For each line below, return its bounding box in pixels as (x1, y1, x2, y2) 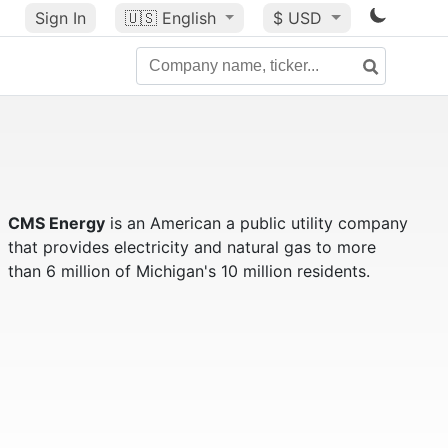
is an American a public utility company (104, 213, 408, 233)
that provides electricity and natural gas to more (7, 237, 376, 257)
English (161, 8, 216, 28)
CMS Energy (7, 213, 105, 233)
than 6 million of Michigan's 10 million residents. (7, 261, 370, 281)
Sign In (34, 8, 86, 28)
